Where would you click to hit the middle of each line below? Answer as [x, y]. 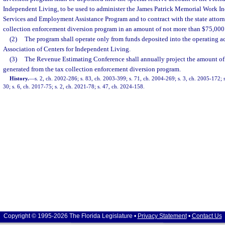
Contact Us [207, 216]
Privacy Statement [162, 216]
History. [20, 78]
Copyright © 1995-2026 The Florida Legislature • [70, 216]
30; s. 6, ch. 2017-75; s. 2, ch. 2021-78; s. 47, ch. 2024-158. [74, 86]
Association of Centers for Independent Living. [67, 49]
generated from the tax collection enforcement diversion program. [92, 69]
